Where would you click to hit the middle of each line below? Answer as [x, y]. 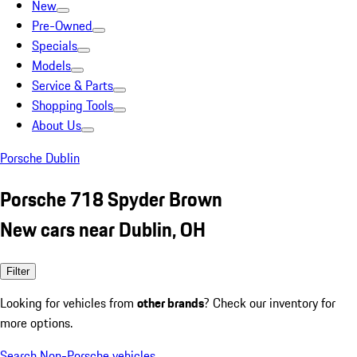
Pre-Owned [62, 25]
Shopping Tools [73, 105]
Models [51, 65]
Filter [18, 271]
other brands [171, 302]
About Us [57, 125]
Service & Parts [73, 85]
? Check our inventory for [270, 302]
